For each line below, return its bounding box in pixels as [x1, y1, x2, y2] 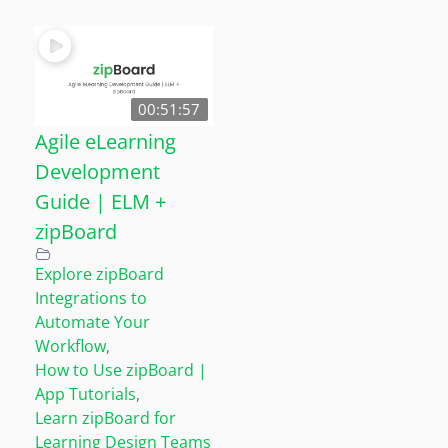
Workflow [35, 334, 106, 357]
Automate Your [35, 310, 150, 333]
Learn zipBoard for [35, 406, 176, 429]
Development [35, 156, 160, 185]
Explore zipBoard [35, 262, 164, 285]
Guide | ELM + [35, 186, 166, 215]
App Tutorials [35, 382, 136, 405]
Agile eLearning [35, 126, 176, 155]
